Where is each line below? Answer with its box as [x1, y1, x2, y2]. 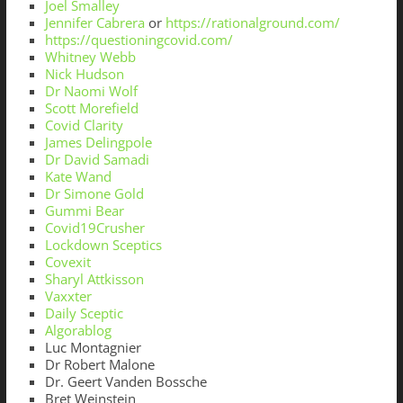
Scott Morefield [44, 99, 139, 118]
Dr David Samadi [44, 150, 149, 169]
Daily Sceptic [44, 304, 123, 323]
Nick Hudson [44, 65, 124, 84]
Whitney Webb [44, 48, 136, 67]
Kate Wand [44, 167, 112, 186]
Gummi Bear [44, 201, 124, 220]
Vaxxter [44, 287, 92, 306]
